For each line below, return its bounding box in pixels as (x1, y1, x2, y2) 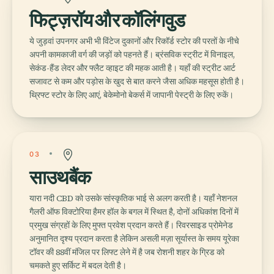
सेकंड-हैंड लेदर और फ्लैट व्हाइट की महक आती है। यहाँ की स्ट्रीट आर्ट (29, 61, 235, 74)
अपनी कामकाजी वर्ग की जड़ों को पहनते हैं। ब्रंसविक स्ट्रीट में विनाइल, (29, 48, 235, 61)
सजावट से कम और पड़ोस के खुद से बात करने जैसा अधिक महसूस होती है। (29, 75, 245, 87)
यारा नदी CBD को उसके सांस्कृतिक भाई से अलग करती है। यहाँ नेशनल (29, 191, 237, 204)
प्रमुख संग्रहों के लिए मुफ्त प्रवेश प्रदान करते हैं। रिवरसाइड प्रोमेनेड (29, 218, 233, 231)
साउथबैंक (29, 165, 91, 189)
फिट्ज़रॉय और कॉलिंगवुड (29, 7, 185, 32)
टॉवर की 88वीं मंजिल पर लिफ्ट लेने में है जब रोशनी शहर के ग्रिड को (29, 245, 224, 258)
